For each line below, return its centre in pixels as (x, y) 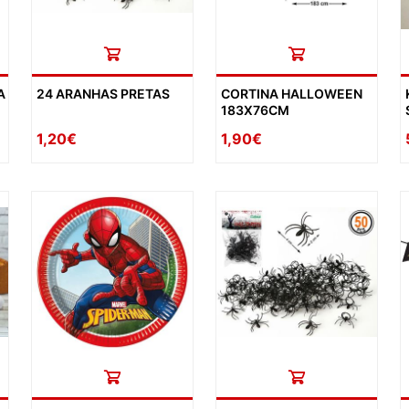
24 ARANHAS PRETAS (103, 93)
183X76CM (255, 110)
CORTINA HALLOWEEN (291, 93)
